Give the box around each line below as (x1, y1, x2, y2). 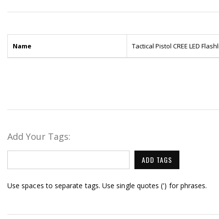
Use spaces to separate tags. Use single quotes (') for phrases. (7, 181, 207, 191)
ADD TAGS (142, 154, 172, 165)
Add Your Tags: (7, 131, 70, 143)
